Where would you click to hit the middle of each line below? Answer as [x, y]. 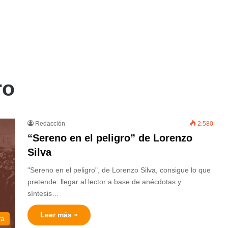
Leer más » [59, 215]
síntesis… [43, 193]
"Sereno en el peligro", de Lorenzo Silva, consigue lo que [119, 170]
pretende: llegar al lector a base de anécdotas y [104, 182]
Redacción [50, 124]
